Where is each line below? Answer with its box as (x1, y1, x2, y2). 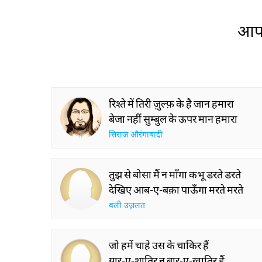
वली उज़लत (109, 201, 145, 212)
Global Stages (174, 6, 238, 19)
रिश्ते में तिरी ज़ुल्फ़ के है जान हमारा (109, 97, 234, 110)
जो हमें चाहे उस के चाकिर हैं (109, 239, 209, 251)
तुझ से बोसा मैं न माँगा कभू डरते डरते (109, 168, 241, 181)
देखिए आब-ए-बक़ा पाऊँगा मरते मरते (109, 183, 243, 196)
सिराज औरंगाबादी (109, 130, 163, 141)
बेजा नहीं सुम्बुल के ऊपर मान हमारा (109, 112, 237, 125)
